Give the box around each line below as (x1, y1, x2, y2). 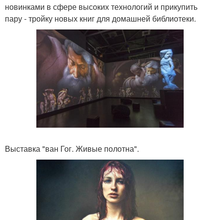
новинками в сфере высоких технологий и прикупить (5, 1, 197, 12)
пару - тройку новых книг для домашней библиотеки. (5, 13, 196, 24)
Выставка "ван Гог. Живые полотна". (5, 143, 139, 155)
